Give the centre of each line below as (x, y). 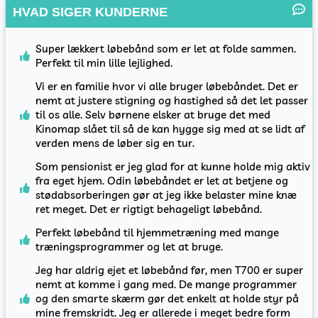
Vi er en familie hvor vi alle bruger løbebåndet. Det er (167, 87)
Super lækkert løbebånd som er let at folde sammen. (166, 49)
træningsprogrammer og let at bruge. (130, 247)
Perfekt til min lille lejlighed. (104, 63)
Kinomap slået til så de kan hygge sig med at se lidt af (170, 129)
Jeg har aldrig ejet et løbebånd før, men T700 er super (170, 270)
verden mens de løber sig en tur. (115, 143)
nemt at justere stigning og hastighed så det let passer (172, 101)
